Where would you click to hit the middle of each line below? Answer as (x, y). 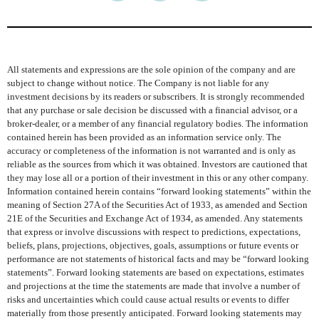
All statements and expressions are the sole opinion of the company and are (151, 70)
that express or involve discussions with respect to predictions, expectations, (154, 232)
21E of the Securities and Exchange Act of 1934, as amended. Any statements (155, 219)
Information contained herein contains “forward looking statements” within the (159, 192)
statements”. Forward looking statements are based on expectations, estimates (156, 273)
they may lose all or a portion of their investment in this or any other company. (158, 178)
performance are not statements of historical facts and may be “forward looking (158, 260)
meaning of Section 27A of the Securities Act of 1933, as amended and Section (157, 205)
